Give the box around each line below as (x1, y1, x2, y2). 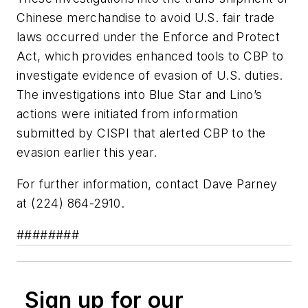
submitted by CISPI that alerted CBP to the (16, 126, 266, 141)
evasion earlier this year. (16, 145, 157, 160)
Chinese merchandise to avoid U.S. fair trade (16, 10, 275, 25)
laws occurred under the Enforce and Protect (16, 30, 280, 45)
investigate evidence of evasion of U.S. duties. (16, 68, 283, 83)
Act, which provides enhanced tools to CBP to (16, 49, 284, 64)
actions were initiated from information (16, 107, 239, 122)
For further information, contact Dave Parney (16, 176, 278, 191)
